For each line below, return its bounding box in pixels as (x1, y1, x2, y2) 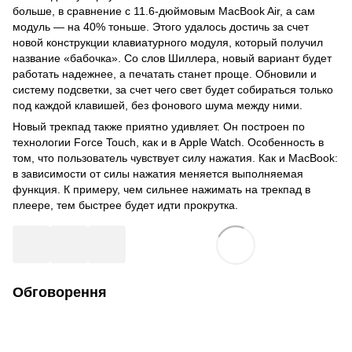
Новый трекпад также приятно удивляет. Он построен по (13, 119, 305, 133)
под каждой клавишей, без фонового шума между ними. (13, 98, 302, 112)
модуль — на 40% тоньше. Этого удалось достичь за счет (13, 20, 309, 33)
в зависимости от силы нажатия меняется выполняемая (13, 167, 303, 180)
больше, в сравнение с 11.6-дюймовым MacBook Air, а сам (13, 4, 315, 17)
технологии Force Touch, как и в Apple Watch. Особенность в (13, 135, 324, 148)
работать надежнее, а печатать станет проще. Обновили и (13, 67, 317, 80)
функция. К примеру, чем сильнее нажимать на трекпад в (13, 182, 310, 196)
